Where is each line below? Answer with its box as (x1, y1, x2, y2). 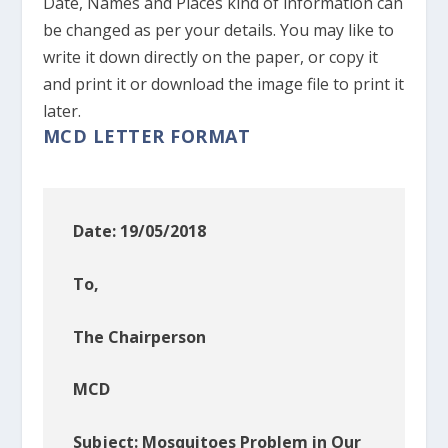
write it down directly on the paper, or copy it (42, 46, 378, 69)
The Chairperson (72, 325, 206, 348)
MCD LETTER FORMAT (42, 124, 251, 149)
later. (42, 100, 81, 123)
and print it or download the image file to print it (42, 73, 404, 96)
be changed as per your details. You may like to (42, 19, 394, 42)
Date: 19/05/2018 (72, 220, 206, 243)
